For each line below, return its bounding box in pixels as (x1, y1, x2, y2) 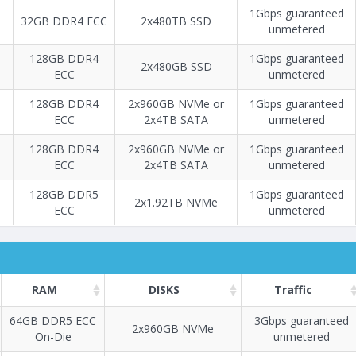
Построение (100, 331, 170, 347)
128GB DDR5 (29, 187, 99, 203)
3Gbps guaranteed (254, 313, 349, 329)
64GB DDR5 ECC (10, 313, 96, 329)
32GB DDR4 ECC (21, 14, 107, 29)
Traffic (273, 282, 312, 298)
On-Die (34, 329, 72, 345)
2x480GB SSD (140, 59, 212, 75)
